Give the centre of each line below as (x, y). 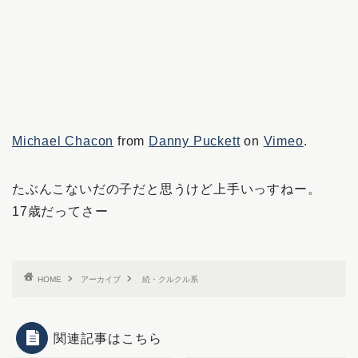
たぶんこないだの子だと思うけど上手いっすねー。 (167, 189)
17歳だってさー (60, 211)
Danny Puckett (195, 141)
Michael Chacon (63, 141)
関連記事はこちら (108, 338)
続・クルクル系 (170, 279)
